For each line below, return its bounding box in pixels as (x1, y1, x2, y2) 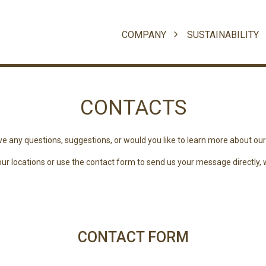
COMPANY (121, 28, 169, 40)
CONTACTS (80, 96, 186, 120)
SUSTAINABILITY (187, 28, 262, 40)
